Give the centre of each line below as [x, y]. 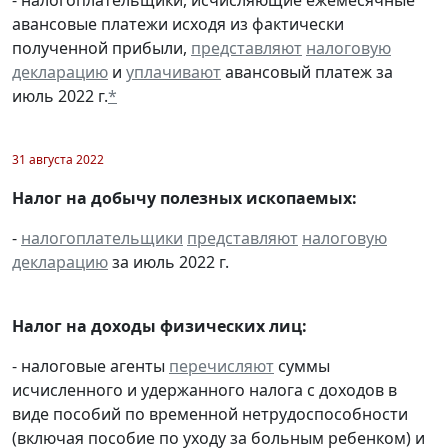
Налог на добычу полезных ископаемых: [184, 197]
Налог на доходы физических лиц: [159, 325]
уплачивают [173, 71]
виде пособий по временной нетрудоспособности [210, 413]
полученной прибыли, [101, 47]
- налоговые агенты [90, 365]
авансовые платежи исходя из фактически [178, 23]
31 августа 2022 [58, 159]
